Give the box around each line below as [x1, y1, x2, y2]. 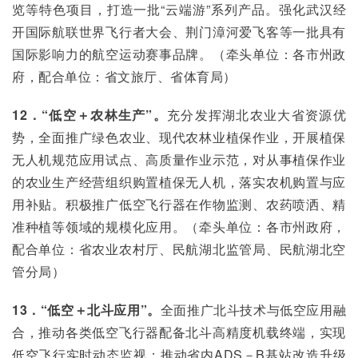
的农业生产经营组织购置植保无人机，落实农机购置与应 [12, 173, 346, 191]
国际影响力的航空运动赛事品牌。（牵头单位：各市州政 [12, 45, 346, 63]
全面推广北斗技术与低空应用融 [160, 300, 347, 319]
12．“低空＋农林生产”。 [12, 105, 167, 124]
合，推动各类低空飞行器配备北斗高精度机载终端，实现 [12, 323, 346, 341]
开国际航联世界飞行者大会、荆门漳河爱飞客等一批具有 [12, 22, 346, 41]
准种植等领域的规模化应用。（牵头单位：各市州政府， [12, 217, 346, 236]
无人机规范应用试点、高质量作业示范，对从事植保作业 [12, 150, 346, 169]
